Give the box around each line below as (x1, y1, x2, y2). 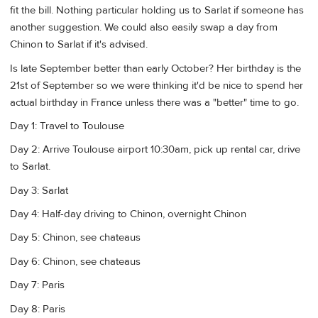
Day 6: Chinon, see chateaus (10, 254, 141, 268)
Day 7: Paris (10, 278, 65, 292)
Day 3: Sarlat (10, 183, 68, 197)
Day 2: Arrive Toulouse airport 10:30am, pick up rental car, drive (10, 143, 300, 157)
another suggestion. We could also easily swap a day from (10, 21, 278, 35)
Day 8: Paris (10, 302, 65, 316)
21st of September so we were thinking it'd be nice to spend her (10, 78, 303, 92)
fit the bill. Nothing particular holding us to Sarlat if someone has (10, 4, 304, 18)
